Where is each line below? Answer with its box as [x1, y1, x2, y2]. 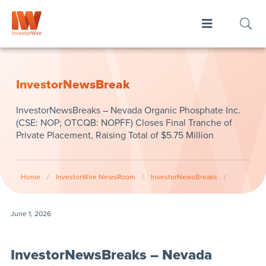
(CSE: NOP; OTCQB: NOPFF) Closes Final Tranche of [15, 117, 232, 129]
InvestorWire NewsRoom [55, 173, 135, 181]
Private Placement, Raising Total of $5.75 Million [15, 129, 214, 141]
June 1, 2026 [10, 209, 51, 218]
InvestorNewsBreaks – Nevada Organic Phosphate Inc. [15, 104, 240, 116]
